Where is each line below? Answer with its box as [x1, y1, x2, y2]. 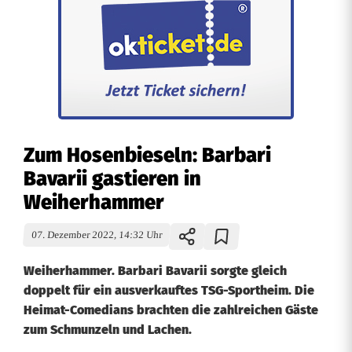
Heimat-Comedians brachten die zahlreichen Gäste [24, 302, 318, 317]
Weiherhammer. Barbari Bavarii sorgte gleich [24, 263, 287, 278]
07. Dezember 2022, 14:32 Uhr [31, 229, 163, 240]
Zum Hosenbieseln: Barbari [24, 143, 271, 167]
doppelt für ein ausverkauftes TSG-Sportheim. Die [24, 283, 314, 298]
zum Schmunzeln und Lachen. [24, 322, 192, 337]
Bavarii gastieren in [24, 167, 201, 191]
